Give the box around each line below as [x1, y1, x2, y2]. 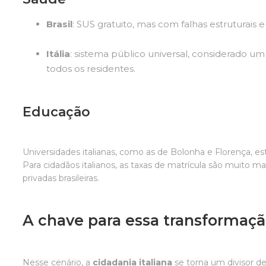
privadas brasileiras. [23, 172, 100, 183]
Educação [23, 103, 91, 120]
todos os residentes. [46, 62, 136, 74]
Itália [46, 47, 71, 59]
